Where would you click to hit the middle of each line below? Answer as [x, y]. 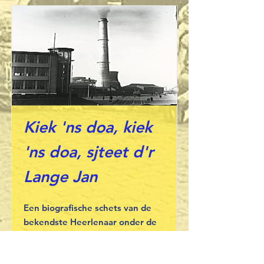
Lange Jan [60, 176]
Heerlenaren [50, 236]
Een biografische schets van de [88, 208]
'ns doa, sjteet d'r [89, 152]
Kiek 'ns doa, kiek [88, 127]
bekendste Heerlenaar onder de [90, 222]
